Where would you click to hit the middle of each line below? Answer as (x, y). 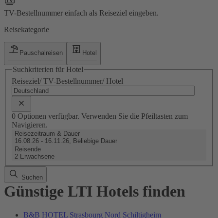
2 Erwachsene (35, 156)
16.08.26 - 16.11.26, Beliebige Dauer (66, 141)
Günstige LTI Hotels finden (95, 191)
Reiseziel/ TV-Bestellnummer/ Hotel (67, 81)
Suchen (31, 177)
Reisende (28, 149)
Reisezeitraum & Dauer (47, 133)
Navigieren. (30, 125)
